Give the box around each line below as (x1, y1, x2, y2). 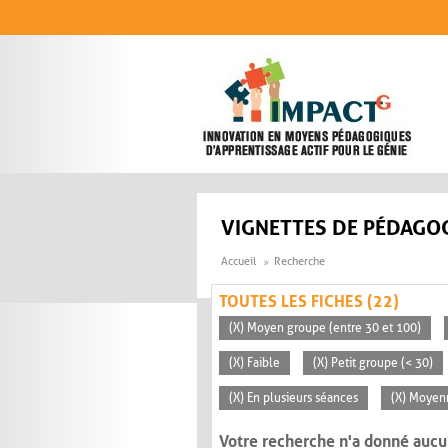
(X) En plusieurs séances (229, 391, 358, 406)
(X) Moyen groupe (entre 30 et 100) (229, 321, 421, 336)
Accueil (221, 255, 256, 269)
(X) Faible (229, 356, 280, 371)
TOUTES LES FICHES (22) (219, 292, 399, 312)
